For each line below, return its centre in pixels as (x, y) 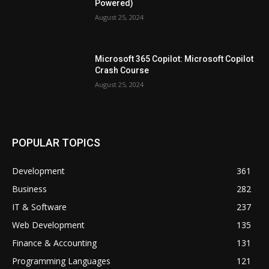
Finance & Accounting (54, 243)
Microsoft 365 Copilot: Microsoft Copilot (174, 59)
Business (29, 189)
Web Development (48, 225)
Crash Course (122, 70)
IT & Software (39, 207)
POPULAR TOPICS (56, 143)
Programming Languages (61, 261)
